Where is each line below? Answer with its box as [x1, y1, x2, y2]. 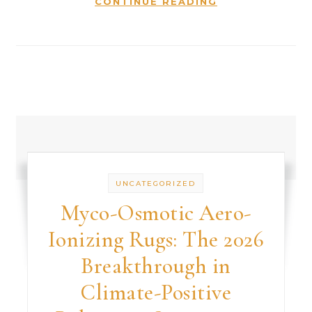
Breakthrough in [81, 252, 231, 279]
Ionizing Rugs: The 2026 [47, 226, 265, 253]
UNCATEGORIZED [116, 179, 196, 188]
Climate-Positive [80, 279, 232, 306]
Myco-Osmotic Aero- [60, 199, 251, 226]
